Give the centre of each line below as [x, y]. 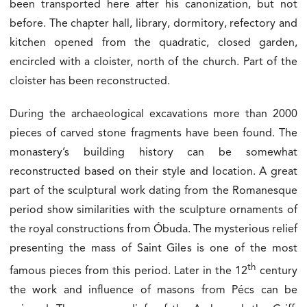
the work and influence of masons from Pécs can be [153, 290]
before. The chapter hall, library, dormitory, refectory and [153, 24]
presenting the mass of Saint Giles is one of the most [153, 248]
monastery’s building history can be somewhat [153, 152]
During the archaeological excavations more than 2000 [153, 114]
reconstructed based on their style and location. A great [153, 172]
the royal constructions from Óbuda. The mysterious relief [153, 229]
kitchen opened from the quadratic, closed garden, [153, 43]
